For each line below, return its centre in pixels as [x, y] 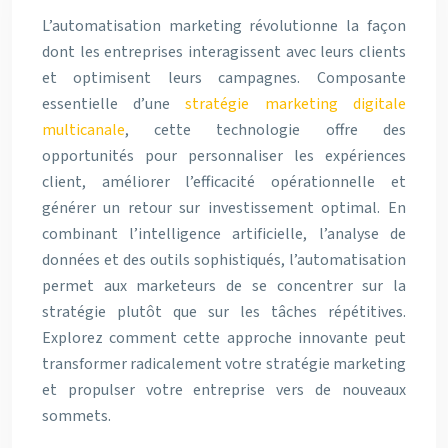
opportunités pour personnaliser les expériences [224, 156]
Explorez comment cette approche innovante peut [224, 338]
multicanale [83, 130]
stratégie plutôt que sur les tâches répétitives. [224, 312]
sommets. [76, 416]
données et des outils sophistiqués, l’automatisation [224, 260]
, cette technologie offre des [265, 130]
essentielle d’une [114, 104]
